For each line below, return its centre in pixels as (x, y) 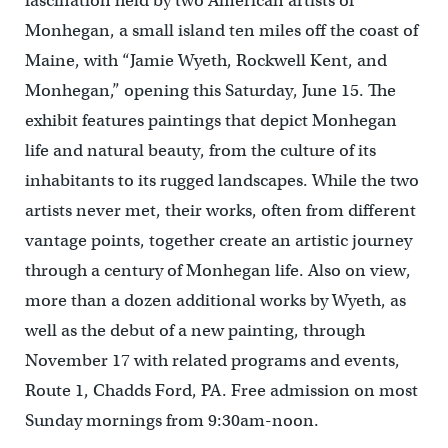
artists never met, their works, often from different (220, 211)
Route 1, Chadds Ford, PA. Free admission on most (221, 391)
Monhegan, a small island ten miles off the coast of (221, 31)
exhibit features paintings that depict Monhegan (210, 121)
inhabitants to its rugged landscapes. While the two (221, 181)
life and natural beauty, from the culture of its (200, 151)
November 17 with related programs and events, (212, 361)
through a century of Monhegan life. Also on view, (217, 271)
